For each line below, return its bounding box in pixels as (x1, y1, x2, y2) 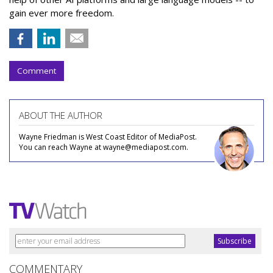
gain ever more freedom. (9, 7, 114, 19)
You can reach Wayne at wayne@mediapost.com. (19, 142, 188, 153)
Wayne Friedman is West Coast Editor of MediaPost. (19, 132, 197, 143)
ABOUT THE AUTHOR (19, 109, 102, 122)
